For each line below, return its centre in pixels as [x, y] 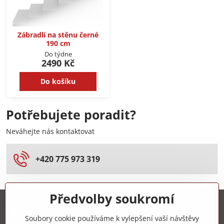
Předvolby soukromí [112, 199]
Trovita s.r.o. [39, 211]
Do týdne [58, 54]
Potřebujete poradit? [71, 115]
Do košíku [58, 81]
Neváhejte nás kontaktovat [50, 131]
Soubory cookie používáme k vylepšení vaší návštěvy [112, 218]
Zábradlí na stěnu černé [58, 35]
